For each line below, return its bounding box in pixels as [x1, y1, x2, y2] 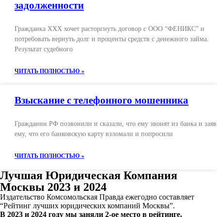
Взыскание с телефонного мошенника [15, 94, 188, 106]
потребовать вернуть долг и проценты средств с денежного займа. [15, 35, 209, 43]
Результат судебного [15, 45, 73, 53]
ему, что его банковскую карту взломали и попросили [15, 130, 173, 138]
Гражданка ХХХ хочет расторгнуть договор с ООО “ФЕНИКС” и [15, 25, 204, 32]
